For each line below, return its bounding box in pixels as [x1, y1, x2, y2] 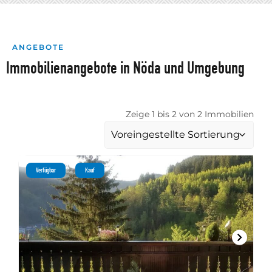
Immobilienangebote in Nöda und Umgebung [6, 56, 245, 78]
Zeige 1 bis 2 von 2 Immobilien [126, 108, 254, 120]
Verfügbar [36, 165, 56, 174]
